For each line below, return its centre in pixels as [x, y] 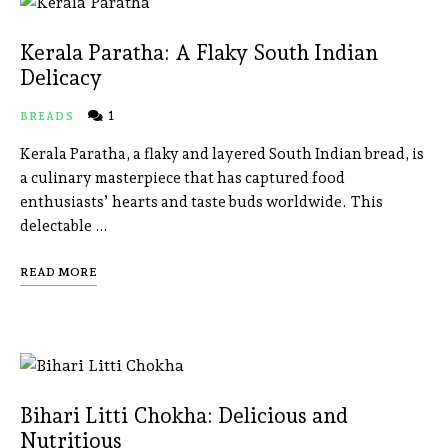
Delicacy [61, 78]
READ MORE [58, 272]
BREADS [47, 117]
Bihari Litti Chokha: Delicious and [184, 416]
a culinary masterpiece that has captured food [182, 178]
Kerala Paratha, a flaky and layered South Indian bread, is [222, 154]
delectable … [64, 226]
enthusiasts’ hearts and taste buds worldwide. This [201, 202]
